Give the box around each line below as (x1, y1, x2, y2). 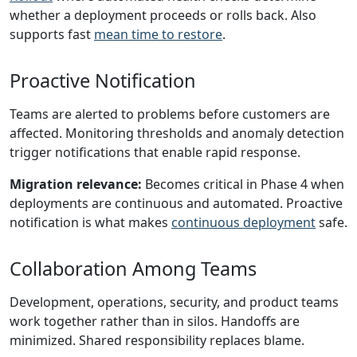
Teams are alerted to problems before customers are (10, 105, 330, 123)
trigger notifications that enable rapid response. (10, 143, 300, 161)
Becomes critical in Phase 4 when (142, 175, 344, 193)
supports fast (10, 25, 94, 43)
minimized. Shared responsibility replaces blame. (10, 331, 304, 349)
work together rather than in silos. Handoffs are (10, 312, 300, 330)
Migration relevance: (10, 175, 142, 193)
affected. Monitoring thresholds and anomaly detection (10, 124, 344, 142)
